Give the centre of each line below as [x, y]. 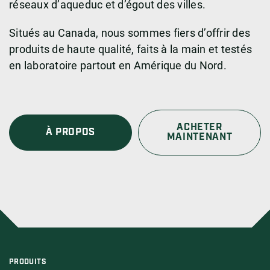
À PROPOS [71, 132]
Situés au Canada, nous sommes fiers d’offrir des [130, 33]
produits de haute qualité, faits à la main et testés [130, 49]
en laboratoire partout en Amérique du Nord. [118, 65]
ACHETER [199, 127]
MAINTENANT [199, 137]
